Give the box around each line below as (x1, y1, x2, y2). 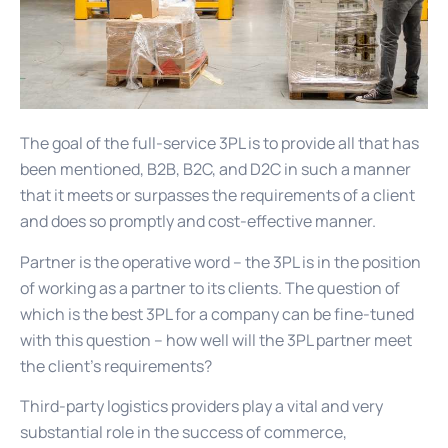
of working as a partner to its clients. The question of (20, 276, 400, 299)
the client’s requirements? (20, 354, 212, 377)
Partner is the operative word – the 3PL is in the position (20, 250, 421, 273)
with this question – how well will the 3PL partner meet (20, 328, 412, 351)
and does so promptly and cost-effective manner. (20, 210, 376, 233)
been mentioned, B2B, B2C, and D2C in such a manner (20, 158, 411, 181)
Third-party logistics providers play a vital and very (20, 394, 383, 417)
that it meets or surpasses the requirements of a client (20, 184, 415, 207)
